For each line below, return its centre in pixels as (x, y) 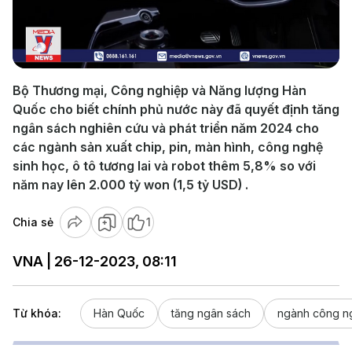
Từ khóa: (37, 313)
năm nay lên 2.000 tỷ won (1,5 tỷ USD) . (130, 185)
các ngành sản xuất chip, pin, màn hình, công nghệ (168, 147)
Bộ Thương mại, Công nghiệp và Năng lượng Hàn (159, 90)
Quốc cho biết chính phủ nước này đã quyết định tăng (176, 109)
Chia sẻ (33, 222)
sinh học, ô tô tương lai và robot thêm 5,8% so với (164, 166)
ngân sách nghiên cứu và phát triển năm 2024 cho (166, 128)
